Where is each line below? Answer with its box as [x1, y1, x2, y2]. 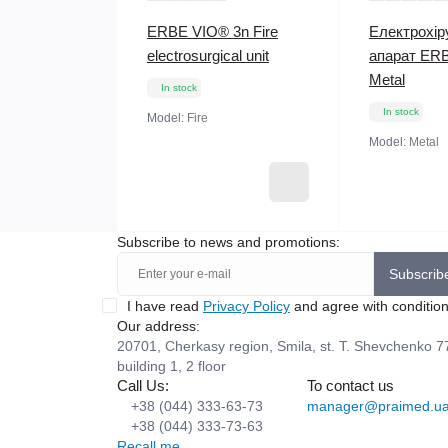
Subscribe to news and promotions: [117, 233, 340, 250]
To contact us [307, 376, 394, 394]
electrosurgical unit [147, 46, 269, 64]
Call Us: [117, 376, 169, 394]
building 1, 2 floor [117, 357, 226, 374]
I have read [127, 297, 203, 314]
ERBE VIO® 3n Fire [147, 22, 278, 40]
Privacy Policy [203, 297, 290, 314]
